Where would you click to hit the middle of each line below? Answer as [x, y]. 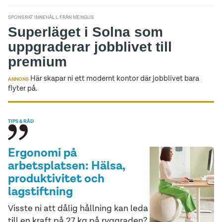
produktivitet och [56, 178]
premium [37, 61]
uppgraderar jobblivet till [90, 47]
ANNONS [18, 79]
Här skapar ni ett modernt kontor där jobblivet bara [114, 78]
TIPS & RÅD [21, 121]
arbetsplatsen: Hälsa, [67, 165]
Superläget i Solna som [85, 32]
